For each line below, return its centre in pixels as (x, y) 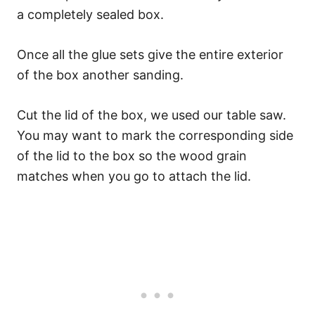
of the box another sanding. (100, 75)
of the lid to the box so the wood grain (132, 155)
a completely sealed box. (90, 14)
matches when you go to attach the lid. (134, 176)
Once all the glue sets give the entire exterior (150, 54)
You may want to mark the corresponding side (155, 135)
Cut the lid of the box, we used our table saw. (152, 115)
